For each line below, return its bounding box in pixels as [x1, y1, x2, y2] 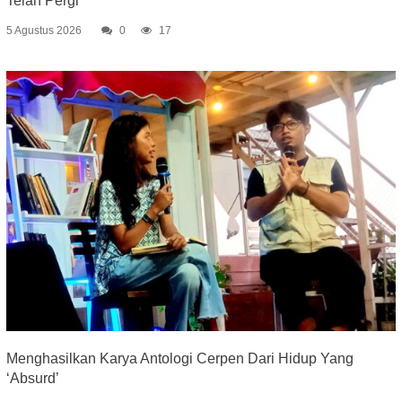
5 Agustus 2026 [5, 24, 82, 38]
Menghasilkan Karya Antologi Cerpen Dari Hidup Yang [5, 351, 354, 367]
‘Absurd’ [5, 371, 59, 387]
